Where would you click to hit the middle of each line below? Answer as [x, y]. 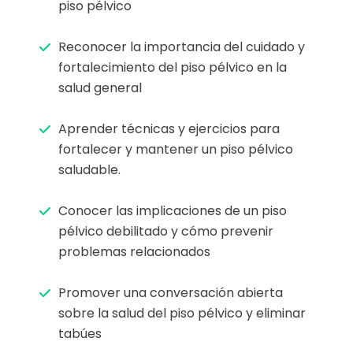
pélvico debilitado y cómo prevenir [166, 231]
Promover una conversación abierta [171, 292]
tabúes [80, 333]
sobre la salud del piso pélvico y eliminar [182, 313]
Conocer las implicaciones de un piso [173, 210]
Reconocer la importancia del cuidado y [182, 46]
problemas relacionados [134, 251]
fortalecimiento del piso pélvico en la [173, 67]
